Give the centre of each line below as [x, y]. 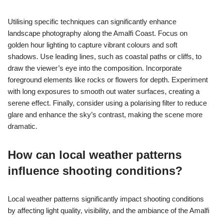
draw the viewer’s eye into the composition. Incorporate [95, 68]
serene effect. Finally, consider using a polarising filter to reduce [107, 103]
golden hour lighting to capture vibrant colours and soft [93, 45]
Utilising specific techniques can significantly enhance [92, 22]
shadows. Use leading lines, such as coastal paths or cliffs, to [105, 57]
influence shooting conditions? [95, 171]
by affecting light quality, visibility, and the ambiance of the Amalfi [108, 211]
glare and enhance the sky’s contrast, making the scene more [105, 115]
